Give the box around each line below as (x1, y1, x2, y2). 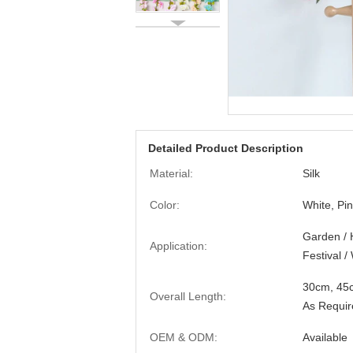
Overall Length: (150, 290, 226, 303)
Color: (150, 199, 180, 211)
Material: (150, 167, 193, 180)
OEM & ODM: (150, 331, 217, 344)
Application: (150, 240, 207, 252)
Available (303, 331, 347, 344)
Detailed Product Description (148, 142, 303, 154)
